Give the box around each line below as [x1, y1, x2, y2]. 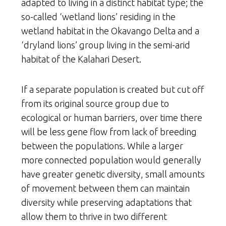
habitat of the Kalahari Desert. [21, 54, 141, 65]
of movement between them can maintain [21, 183, 190, 194]
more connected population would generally [21, 155, 201, 165]
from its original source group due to [21, 98, 169, 109]
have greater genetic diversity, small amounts [21, 169, 205, 180]
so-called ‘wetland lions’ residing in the [21, 12, 176, 22]
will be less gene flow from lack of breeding [21, 127, 197, 137]
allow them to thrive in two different [21, 211, 167, 222]
